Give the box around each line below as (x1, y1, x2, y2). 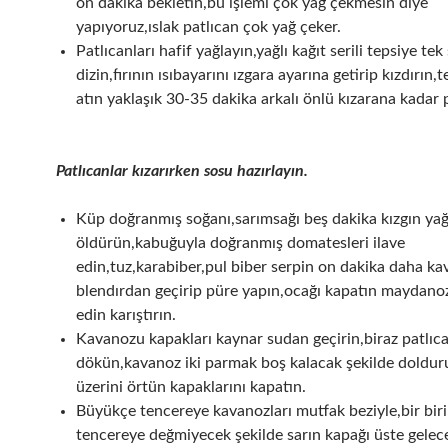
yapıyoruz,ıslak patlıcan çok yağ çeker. (76, 19, 341, 36)
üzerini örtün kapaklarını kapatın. (76, 379, 306, 396)
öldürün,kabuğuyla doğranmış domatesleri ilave (76, 235, 405, 252)
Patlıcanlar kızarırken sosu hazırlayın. (56, 163, 308, 180)
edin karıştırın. (76, 307, 176, 324)
